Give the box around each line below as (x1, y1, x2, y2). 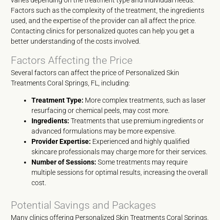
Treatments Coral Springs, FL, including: (11, 79, 131, 87)
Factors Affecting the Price (11, 55, 133, 66)
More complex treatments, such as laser (83, 96, 206, 104)
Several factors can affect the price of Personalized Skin (11, 69, 180, 77)
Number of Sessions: (31, 158, 97, 166)
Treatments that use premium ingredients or (69, 117, 204, 125)
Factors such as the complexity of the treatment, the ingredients (11, 6, 205, 14)
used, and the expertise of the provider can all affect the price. (11, 17, 196, 25)
